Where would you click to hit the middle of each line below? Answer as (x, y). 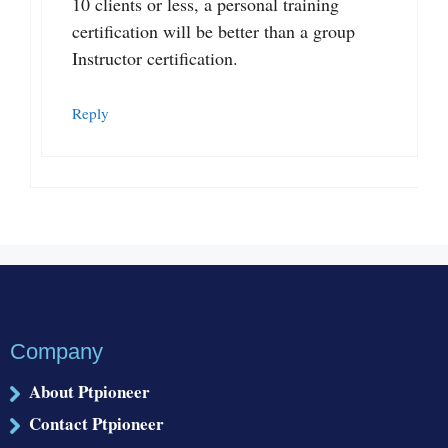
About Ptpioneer (89, 391)
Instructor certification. (155, 57)
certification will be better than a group (213, 30)
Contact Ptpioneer (96, 423)
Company (56, 351)
